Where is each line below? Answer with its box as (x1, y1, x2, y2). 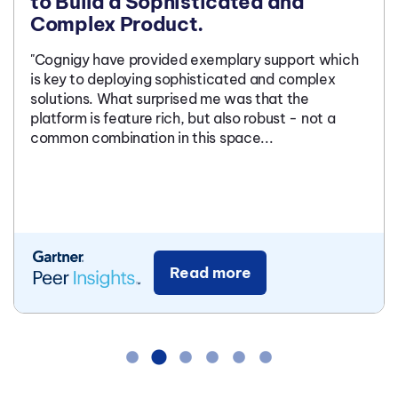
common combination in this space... (30, 129, 274, 147)
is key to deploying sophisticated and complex (30, 70, 336, 89)
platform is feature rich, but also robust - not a (30, 109, 336, 128)
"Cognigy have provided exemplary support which (30, 51, 359, 69)
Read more (169, 263, 251, 283)
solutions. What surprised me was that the (30, 90, 309, 108)
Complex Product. (30, 12, 204, 37)
